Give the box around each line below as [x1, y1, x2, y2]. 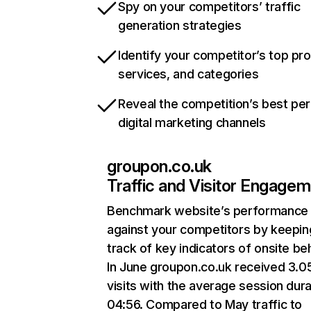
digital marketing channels [118, 115, 266, 130]
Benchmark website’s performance [107, 203, 308, 218]
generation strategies [118, 18, 242, 33]
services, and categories [118, 67, 259, 81]
